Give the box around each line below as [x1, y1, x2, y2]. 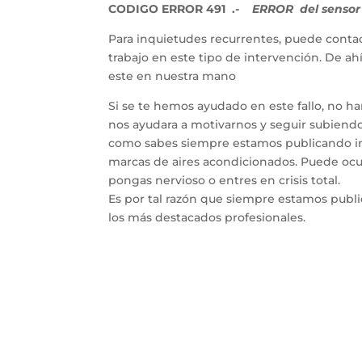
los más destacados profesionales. [108, 210, 306, 225]
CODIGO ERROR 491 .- [108, 2, 240, 17]
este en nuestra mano [108, 69, 237, 84]
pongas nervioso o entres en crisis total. [108, 173, 341, 188]
